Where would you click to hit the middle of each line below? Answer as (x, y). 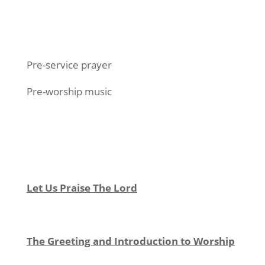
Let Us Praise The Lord (82, 188)
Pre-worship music (69, 91)
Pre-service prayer (69, 65)
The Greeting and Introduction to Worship (130, 241)
